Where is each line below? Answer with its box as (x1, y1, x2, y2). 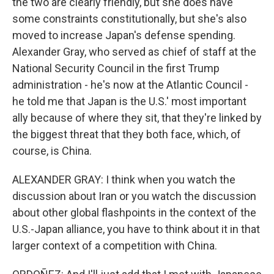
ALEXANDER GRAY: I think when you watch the (12, 173, 235, 186)
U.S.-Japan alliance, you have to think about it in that (12, 223, 260, 235)
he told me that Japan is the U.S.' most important (12, 95, 246, 108)
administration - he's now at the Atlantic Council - (12, 78, 248, 91)
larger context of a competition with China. (12, 239, 217, 252)
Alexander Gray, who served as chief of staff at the (12, 45, 256, 58)
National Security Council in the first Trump (12, 62, 220, 75)
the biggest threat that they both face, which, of (12, 128, 241, 141)
